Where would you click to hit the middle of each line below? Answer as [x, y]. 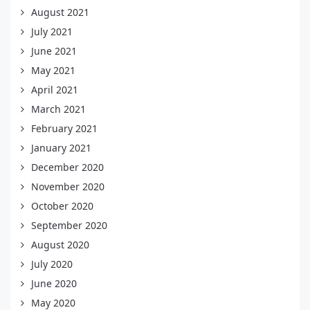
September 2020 [69, 225]
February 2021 [64, 128]
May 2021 [53, 70]
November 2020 [68, 186]
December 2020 [67, 167]
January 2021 [61, 147]
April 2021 [55, 89]
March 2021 [58, 109]
